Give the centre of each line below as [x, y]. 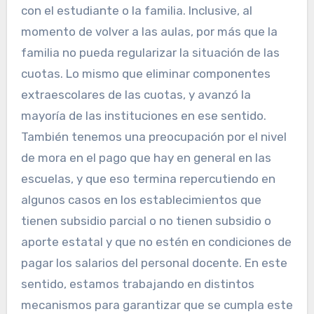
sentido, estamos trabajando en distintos [137, 284]
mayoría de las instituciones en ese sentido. [143, 116]
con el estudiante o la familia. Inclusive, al [136, 11]
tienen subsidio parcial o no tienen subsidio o [146, 221]
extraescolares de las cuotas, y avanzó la [136, 95]
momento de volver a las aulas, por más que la [149, 32]
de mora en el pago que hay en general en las [146, 158]
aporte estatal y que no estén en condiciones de [156, 242]
